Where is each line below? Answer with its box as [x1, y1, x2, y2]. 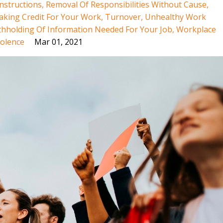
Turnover [105, 11, 141, 22]
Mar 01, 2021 [34, 36, 83, 47]
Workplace [176, 24, 216, 35]
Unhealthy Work [145, 11, 206, 22]
